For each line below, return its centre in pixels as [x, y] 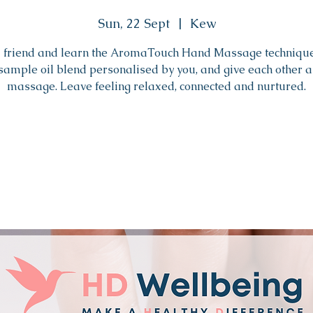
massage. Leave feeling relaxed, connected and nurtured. [156, 87]
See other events [156, 164]
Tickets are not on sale [156, 147]
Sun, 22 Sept [133, 24]
